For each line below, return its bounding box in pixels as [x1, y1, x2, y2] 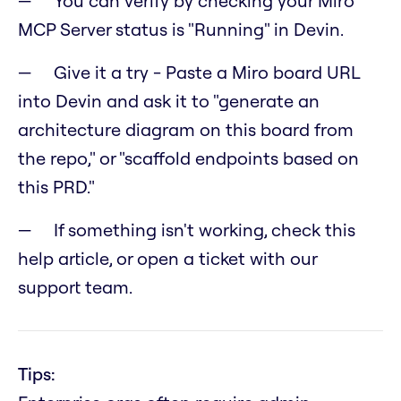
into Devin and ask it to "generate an [18, 90, 320, 113]
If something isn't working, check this [54, 218, 355, 242]
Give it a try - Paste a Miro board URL [54, 61, 360, 84]
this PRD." [18, 175, 95, 199]
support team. [18, 276, 132, 299]
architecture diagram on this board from [18, 118, 354, 141]
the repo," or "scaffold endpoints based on [18, 147, 359, 170]
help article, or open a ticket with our [18, 247, 317, 270]
